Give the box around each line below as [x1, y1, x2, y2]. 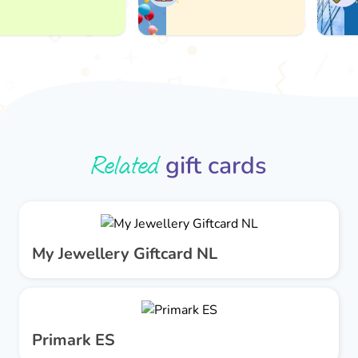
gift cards [159, 149, 267, 182]
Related [91, 148, 159, 184]
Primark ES [32, 328, 115, 351]
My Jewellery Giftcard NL [32, 242, 217, 265]
